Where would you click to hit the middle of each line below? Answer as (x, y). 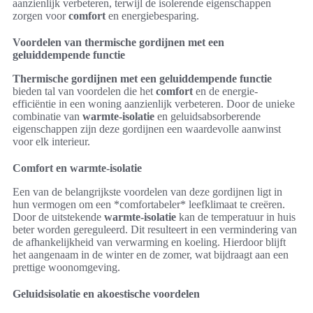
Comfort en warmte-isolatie (77, 168)
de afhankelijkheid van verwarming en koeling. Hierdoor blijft (149, 242)
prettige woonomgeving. (66, 268)
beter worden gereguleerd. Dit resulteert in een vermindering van (155, 230)
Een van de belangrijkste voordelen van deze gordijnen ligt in (147, 192)
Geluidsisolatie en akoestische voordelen (106, 294)
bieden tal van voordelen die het (84, 92)
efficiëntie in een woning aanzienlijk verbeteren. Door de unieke (154, 104)
